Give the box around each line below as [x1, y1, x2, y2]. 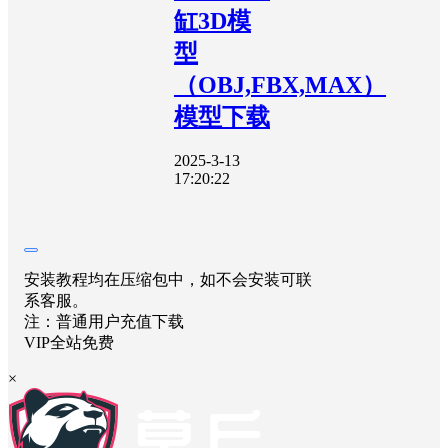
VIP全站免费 [24, 334, 114, 352]
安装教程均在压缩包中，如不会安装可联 [24, 271, 312, 289]
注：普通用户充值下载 [24, 313, 184, 331]
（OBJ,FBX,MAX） [174, 71, 386, 98]
